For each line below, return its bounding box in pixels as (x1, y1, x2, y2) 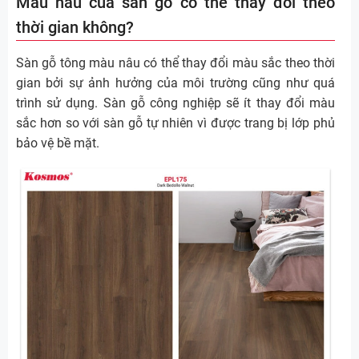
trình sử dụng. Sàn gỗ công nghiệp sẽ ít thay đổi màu (16, 95, 335, 111)
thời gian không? (16, 18, 134, 38)
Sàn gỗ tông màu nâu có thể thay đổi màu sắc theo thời (16, 55, 335, 71)
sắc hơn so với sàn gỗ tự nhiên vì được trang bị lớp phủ (16, 115, 335, 131)
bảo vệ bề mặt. (16, 135, 99, 151)
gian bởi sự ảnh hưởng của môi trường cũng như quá (16, 75, 335, 91)
